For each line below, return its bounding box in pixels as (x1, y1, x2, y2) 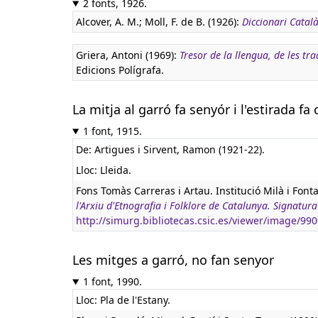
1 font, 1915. (82, 124, 142, 138)
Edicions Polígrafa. (76, 63, 164, 77)
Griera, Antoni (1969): (76, 48, 180, 62)
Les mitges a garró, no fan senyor (72, 251, 274, 268)
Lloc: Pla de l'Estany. (76, 293, 170, 307)
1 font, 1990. (82, 275, 142, 288)
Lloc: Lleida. (76, 163, 131, 177)
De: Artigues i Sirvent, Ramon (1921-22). (76, 143, 265, 156)
